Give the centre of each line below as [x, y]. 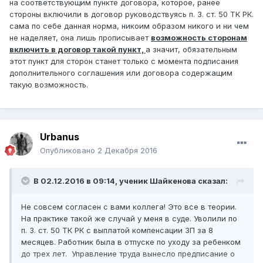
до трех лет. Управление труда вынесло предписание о [128, 254]
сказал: [212, 181]
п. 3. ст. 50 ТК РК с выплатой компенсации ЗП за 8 [117, 230]
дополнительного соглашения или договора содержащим [121, 73]
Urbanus [60, 137]
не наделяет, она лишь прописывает [80, 38]
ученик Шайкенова [158, 181]
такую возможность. [49, 85]
